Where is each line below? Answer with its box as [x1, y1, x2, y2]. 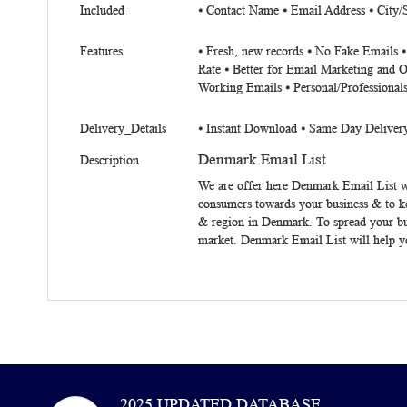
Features [80, 45, 123, 58]
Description [80, 154, 139, 167]
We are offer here [198, 179, 288, 193]
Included [80, 4, 124, 17]
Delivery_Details [80, 122, 166, 135]
